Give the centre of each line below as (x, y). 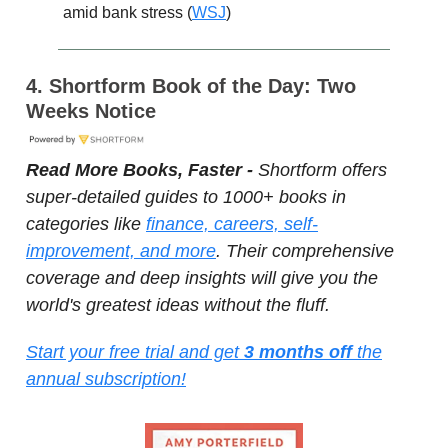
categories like (86, 224)
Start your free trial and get (135, 352)
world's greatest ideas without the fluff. (178, 305)
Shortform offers (322, 170)
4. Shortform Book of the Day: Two (191, 86)
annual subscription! (106, 379)
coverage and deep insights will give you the (202, 278)
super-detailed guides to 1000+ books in (186, 197)
